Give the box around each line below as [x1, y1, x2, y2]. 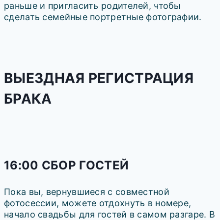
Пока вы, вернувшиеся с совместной [4, 186, 169, 197]
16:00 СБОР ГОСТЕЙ [4, 158, 129, 172]
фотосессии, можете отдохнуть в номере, [4, 197, 192, 208]
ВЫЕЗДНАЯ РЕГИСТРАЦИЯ [4, 69, 193, 86]
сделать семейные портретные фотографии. [4, 12, 202, 23]
